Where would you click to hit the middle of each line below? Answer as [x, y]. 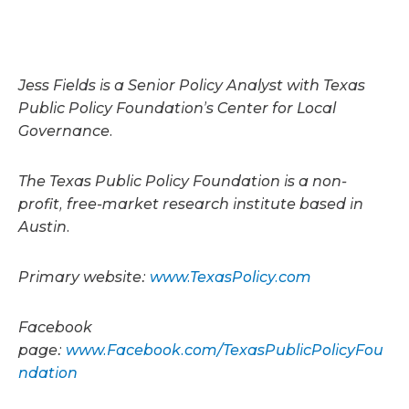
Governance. [66, 131]
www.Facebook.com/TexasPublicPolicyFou [225, 350]
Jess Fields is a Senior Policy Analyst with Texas [192, 85]
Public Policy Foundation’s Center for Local [177, 108]
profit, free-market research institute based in [191, 204]
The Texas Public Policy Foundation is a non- [183, 181]
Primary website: [84, 277]
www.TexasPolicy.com [231, 277]
